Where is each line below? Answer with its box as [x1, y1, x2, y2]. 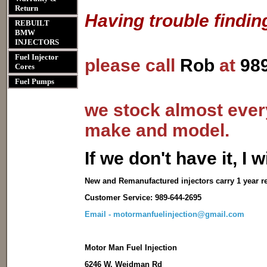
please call [85, 55, 180, 75]
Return [15, 4, 38, 13]
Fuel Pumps [15, 77, 54, 86]
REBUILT [15, 18, 49, 27]
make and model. [85, 120, 234, 140]
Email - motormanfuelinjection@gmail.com [85, 210, 244, 219]
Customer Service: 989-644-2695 [85, 193, 201, 202]
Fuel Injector [15, 52, 58, 61]
